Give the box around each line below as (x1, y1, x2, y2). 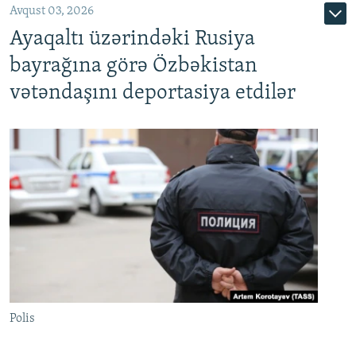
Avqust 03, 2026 (10, 5, 94, 18)
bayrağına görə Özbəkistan (10, 56, 257, 78)
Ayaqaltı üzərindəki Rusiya (10, 29, 255, 51)
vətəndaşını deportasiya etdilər (10, 83, 296, 105)
